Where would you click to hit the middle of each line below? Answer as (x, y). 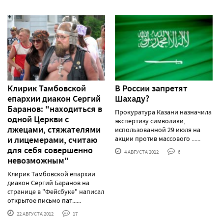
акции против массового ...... (158, 138)
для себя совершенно (50, 150)
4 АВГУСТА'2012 (141, 151)
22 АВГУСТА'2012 (35, 213)
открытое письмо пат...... (44, 200)
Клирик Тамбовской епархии (51, 174)
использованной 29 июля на (158, 129)
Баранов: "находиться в (55, 109)
